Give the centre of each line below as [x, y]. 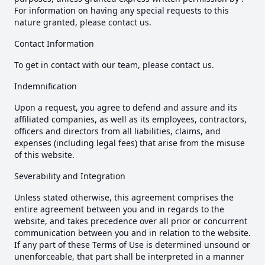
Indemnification [46, 86]
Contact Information [54, 44]
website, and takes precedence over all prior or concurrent [131, 221]
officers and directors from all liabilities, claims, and [117, 131]
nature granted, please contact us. [83, 22]
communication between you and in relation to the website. [132, 233]
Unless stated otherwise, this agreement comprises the [124, 198]
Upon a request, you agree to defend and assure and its [126, 108]
